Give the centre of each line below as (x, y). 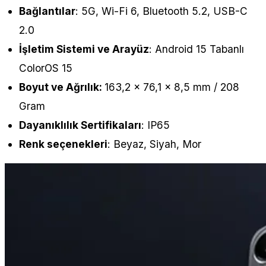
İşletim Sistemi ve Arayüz (84, 49)
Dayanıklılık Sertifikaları (80, 125)
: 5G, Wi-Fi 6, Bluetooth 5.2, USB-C (161, 11)
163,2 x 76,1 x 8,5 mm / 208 (172, 87)
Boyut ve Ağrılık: (62, 87)
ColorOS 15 (46, 68)
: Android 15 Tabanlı (197, 49)
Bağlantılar (47, 11)
